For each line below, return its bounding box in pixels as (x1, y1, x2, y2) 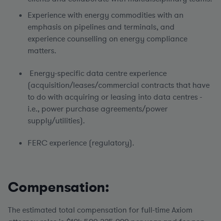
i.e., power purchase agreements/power (28, 104, 168, 114)
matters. (28, 45, 56, 56)
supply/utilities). (28, 115, 85, 126)
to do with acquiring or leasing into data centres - (28, 92, 202, 103)
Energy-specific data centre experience (28, 68, 167, 79)
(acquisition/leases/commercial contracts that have (28, 80, 210, 91)
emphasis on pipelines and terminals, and (28, 22, 175, 33)
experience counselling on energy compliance (28, 34, 187, 44)
